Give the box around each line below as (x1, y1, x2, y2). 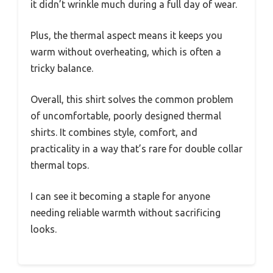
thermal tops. (30, 159, 89, 171)
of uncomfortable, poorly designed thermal (30, 110, 221, 121)
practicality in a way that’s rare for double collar (30, 143, 243, 154)
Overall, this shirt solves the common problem (30, 93, 233, 105)
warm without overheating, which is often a (30, 46, 221, 57)
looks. (30, 223, 57, 235)
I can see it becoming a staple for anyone (30, 190, 210, 202)
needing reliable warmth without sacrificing (30, 207, 221, 218)
